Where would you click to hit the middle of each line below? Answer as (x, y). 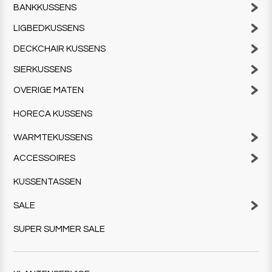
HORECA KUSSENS (53, 114)
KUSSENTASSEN (48, 182)
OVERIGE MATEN (49, 90)
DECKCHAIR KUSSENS (60, 49)
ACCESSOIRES (45, 158)
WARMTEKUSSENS (53, 137)
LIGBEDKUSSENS (49, 28)
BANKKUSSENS (45, 7)
